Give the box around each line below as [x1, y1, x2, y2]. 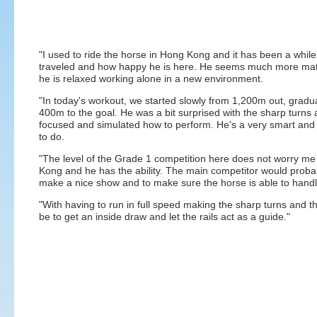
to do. [39, 131, 64, 143]
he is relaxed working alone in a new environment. [39, 73, 263, 85]
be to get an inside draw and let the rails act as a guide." [39, 211, 290, 223]
